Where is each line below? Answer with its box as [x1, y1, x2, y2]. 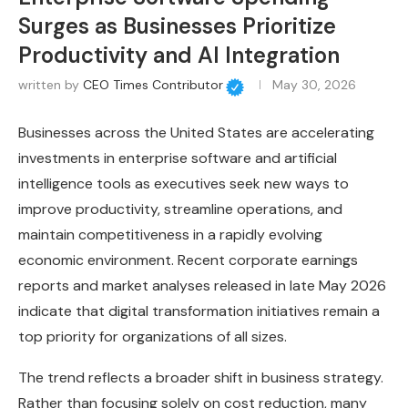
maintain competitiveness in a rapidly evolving [18, 225, 322, 245]
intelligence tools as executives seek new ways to [18, 174, 349, 194]
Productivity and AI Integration [18, 41, 340, 70]
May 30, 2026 [271, 76, 356, 94]
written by [18, 76, 83, 94]
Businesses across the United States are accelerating [18, 123, 374, 143]
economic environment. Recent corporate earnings [18, 250, 358, 270]
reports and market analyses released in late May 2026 [18, 276, 386, 296]
